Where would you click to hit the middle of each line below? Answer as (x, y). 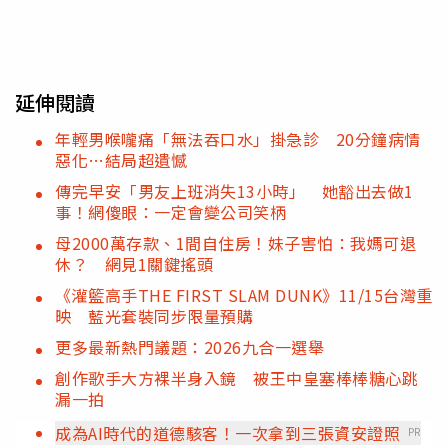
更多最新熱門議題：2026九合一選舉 (189, 346)
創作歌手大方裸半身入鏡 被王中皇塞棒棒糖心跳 (236, 377)
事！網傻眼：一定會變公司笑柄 (170, 211)
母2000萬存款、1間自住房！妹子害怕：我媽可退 (235, 242)
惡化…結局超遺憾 (121, 159)
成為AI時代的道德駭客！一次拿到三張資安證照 (227, 432)
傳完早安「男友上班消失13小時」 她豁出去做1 (234, 190)
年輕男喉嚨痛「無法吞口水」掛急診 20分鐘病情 (238, 138)
